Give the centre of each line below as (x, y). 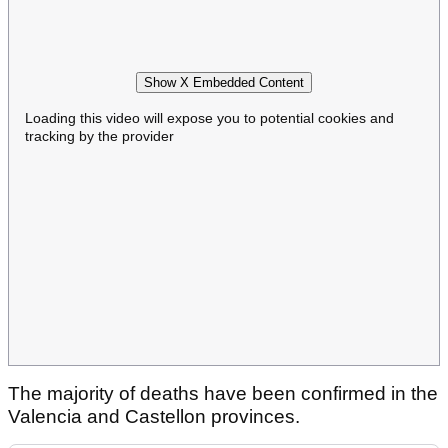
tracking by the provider (99, 135)
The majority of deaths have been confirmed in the (223, 394)
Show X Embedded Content (224, 82)
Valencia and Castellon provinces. (154, 417)
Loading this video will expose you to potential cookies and (209, 117)
